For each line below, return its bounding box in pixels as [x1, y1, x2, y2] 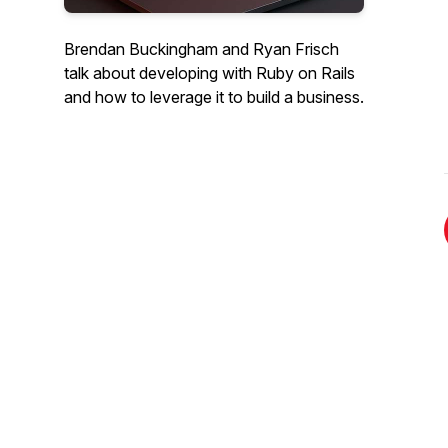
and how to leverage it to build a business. [64, 87, 364, 107]
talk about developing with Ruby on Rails [64, 63, 355, 83]
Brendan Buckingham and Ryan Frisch [64, 39, 339, 59]
